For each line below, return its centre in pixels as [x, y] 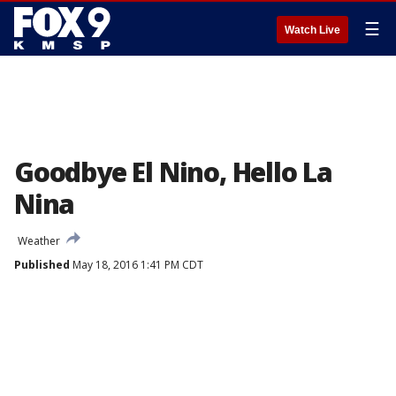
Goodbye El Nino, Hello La [173, 172]
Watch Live [312, 30]
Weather [39, 241]
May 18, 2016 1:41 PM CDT [137, 265]
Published [42, 265]
